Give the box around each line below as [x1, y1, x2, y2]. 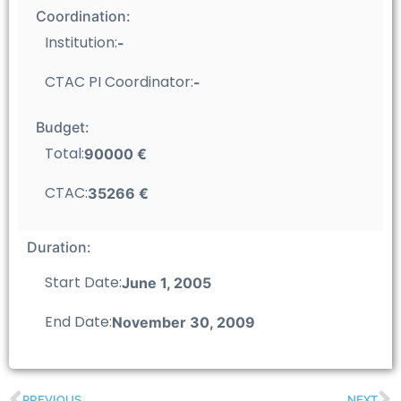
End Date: [45, 311, 112, 332]
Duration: [27, 237, 91, 256]
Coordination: [36, 6, 131, 25]
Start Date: [45, 271, 122, 293]
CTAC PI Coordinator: [45, 71, 193, 92]
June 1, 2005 [122, 273, 211, 292]
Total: [45, 142, 84, 164]
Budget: [36, 117, 90, 136]
